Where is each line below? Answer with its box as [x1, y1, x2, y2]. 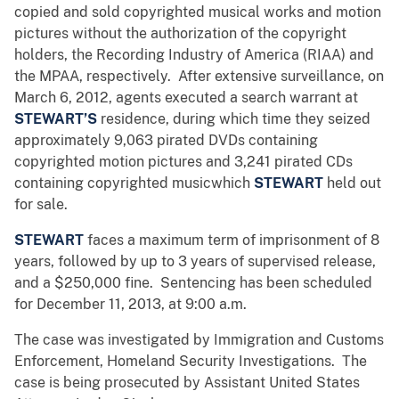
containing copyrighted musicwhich [14, 175, 254, 192]
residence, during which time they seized [101, 110, 370, 128]
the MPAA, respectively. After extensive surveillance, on [14, 68, 384, 85]
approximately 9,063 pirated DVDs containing [14, 132, 318, 150]
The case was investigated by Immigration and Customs [14, 331, 384, 349]
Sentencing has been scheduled [160, 274, 372, 292]
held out [327, 175, 381, 192]
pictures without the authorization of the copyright [14, 25, 346, 43]
